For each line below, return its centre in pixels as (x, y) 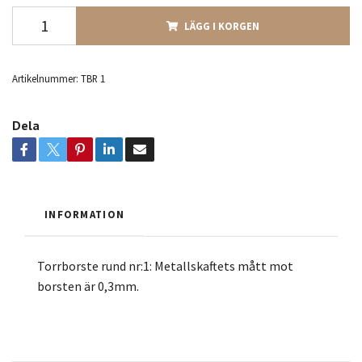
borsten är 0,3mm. (88, 286)
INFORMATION (85, 214)
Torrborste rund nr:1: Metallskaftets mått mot (165, 265)
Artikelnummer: (45, 78)
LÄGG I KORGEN (222, 25)
